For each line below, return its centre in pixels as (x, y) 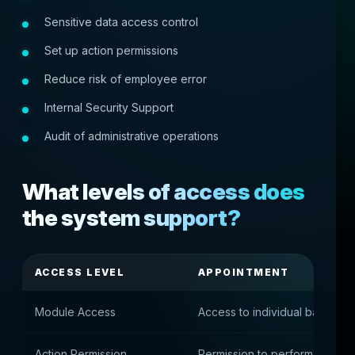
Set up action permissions (111, 50)
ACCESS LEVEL (80, 272)
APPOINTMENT (244, 272)
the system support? (132, 218)
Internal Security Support (109, 107)
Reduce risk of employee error (126, 79)
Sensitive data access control (121, 22)
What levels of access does (164, 192)
